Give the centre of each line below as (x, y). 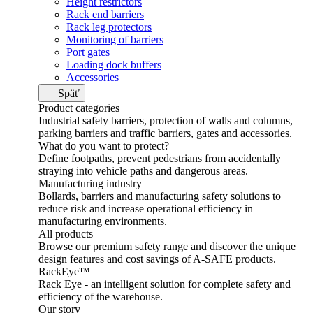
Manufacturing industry (90, 183)
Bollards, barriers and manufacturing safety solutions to (160, 196)
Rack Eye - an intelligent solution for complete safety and (165, 284)
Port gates (88, 52)
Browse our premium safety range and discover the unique (167, 246)
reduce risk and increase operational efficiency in (146, 209)
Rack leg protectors (109, 27)
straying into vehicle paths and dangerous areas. (143, 171)
